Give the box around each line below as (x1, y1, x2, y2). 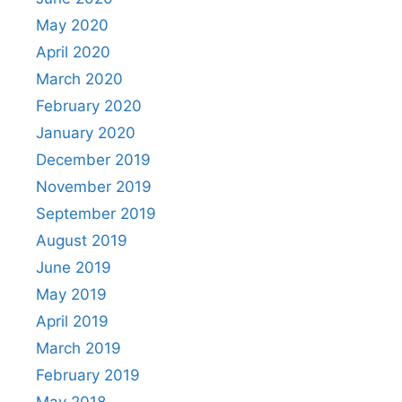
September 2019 (36, 205, 156, 223)
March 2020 (36, 70, 123, 89)
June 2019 (36, 258, 111, 277)
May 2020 (36, 16, 109, 35)
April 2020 (36, 43, 110, 62)
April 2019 (36, 312, 109, 331)
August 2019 (36, 232, 127, 250)
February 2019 (36, 366, 140, 385)
